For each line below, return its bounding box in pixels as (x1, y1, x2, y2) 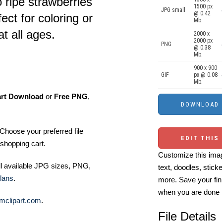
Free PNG (54, 92, 88, 101)
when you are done (158, 188, 220, 196)
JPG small (161, 6, 185, 13)
